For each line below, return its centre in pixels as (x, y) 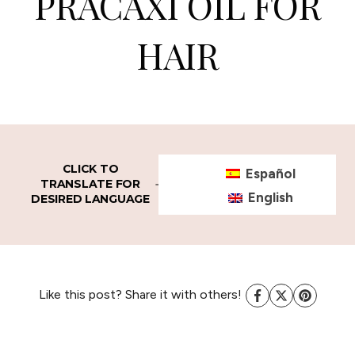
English (270, 197)
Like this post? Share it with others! (140, 294)
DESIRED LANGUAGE (90, 199)
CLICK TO (90, 169)
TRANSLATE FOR (90, 184)
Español (270, 173)
